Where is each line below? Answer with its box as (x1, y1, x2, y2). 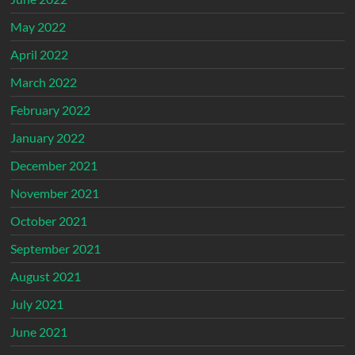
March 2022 (10, 74, 78, 90)
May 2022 (10, 19, 67, 35)
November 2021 (10, 185, 100, 201)
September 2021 (10, 241, 101, 257)
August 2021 (10, 269, 82, 284)
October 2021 (10, 213, 88, 229)
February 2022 (10, 102, 91, 118)
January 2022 (10, 130, 86, 146)
